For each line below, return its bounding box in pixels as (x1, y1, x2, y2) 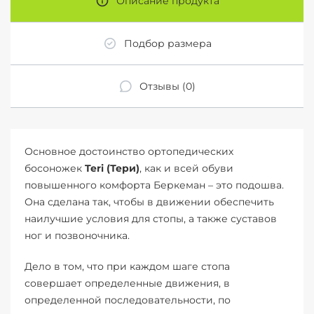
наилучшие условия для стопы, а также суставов (25, 212, 277, 226)
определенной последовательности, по (25, 294, 231, 307)
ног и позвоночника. (25, 229, 130, 243)
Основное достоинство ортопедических (25, 145, 233, 158)
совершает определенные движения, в (25, 277, 230, 290)
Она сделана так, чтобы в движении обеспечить (25, 196, 274, 209)
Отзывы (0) (139, 80, 196, 93)
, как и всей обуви (139, 162, 233, 175)
